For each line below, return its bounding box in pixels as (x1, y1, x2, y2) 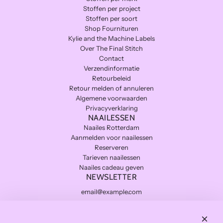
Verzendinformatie (84, 64, 139, 72)
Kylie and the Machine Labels (68, 34, 155, 42)
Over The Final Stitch (80, 44, 143, 52)
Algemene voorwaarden (76, 94, 147, 102)
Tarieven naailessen (83, 153, 140, 161)
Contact (99, 54, 124, 62)
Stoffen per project (83, 4, 140, 12)
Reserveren (95, 143, 128, 151)
